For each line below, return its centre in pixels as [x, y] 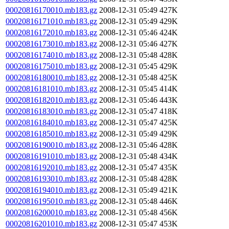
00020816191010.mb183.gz [51, 156]
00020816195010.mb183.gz [51, 201]
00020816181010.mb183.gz [51, 89]
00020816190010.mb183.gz [51, 145]
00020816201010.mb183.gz [51, 224]
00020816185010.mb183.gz [51, 134]
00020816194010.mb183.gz [51, 190]
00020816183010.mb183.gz [51, 111]
